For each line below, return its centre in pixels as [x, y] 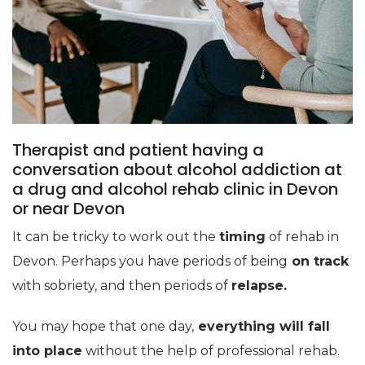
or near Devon [68, 208]
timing [242, 236]
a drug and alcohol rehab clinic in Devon [175, 189]
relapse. [259, 285]
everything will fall [262, 326]
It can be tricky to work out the [116, 236]
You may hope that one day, [103, 326]
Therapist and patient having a [138, 150]
